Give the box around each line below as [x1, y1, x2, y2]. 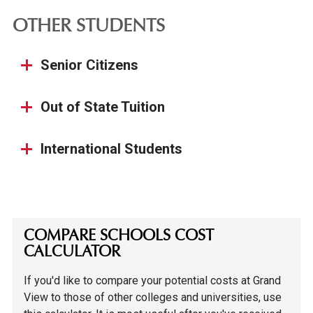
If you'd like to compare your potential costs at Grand [24, 274, 282, 288]
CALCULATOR [24, 245, 121, 261]
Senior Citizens [40, 56, 138, 73]
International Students [40, 140, 182, 157]
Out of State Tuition [40, 98, 165, 115]
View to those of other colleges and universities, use [24, 291, 282, 305]
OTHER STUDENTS [12, 18, 165, 37]
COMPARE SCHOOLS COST [24, 228, 214, 245]
